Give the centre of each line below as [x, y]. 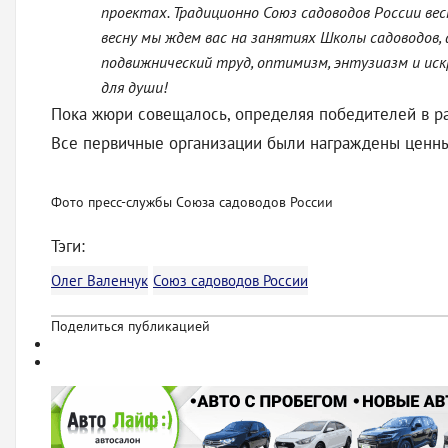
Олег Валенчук [99, 280]
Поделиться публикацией [130, 326]
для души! [134, 87]
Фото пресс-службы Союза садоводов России [192, 202]
